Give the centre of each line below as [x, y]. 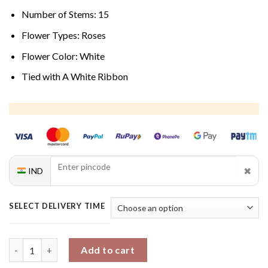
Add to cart [108, 250]
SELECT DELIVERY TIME [57, 206]
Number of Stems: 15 [65, 14]
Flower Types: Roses [63, 35]
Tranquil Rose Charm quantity [70, 245]
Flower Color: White [63, 56]
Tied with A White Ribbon [74, 77]
